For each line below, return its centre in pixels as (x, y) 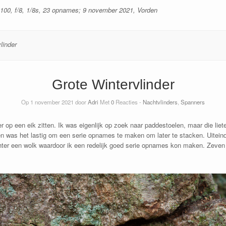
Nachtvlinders (160, 102)
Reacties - (128, 102)
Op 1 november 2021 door (54, 102)
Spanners (193, 102)
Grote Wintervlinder (113, 85)
